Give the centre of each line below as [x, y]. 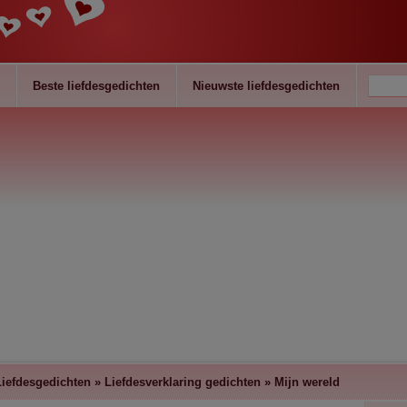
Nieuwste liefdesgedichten [266, 86]
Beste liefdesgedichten [96, 86]
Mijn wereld [307, 382]
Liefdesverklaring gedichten [182, 382]
